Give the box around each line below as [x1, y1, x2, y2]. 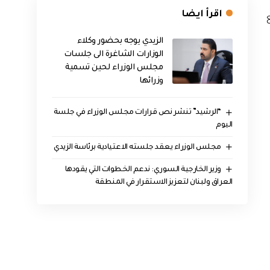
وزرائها [139, 76, 163, 86]
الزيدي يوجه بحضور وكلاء [77, 36, 163, 46]
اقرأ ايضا [181, 9, 222, 20]
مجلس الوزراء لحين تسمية [65, 63, 163, 72]
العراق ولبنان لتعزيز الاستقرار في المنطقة [95, 178, 233, 187]
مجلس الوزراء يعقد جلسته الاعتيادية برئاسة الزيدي [54, 143, 221, 152]
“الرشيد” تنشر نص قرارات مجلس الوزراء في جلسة [53, 108, 221, 118]
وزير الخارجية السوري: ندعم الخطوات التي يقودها [64, 165, 221, 174]
